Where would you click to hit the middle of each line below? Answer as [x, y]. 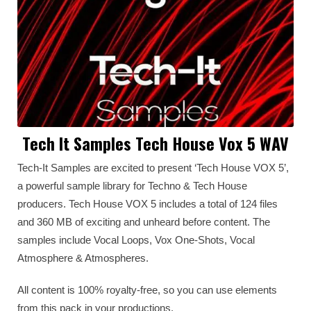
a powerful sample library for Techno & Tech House [132, 186]
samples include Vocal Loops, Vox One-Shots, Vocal [136, 240]
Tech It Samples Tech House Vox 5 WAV [155, 143]
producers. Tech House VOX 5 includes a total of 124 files [148, 204]
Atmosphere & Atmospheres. [83, 258]
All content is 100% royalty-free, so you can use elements [147, 290]
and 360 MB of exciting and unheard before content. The [144, 222]
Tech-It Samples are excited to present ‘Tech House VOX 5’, [153, 168]
